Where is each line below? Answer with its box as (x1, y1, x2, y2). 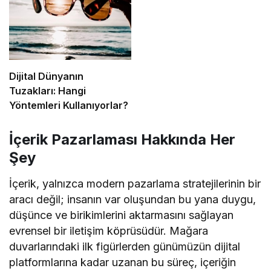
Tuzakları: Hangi (9, 84, 86, 97)
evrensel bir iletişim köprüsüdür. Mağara (9, 224, 209, 237)
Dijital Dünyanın (9, 70, 83, 82)
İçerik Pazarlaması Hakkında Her (9, 130, 235, 148)
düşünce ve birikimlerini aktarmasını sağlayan (9, 208, 234, 221)
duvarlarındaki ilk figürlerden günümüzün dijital (9, 240, 241, 253)
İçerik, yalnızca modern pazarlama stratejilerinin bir (9, 177, 261, 190)
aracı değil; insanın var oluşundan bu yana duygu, (9, 192, 256, 206)
